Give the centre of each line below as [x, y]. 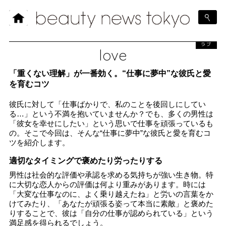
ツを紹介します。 [39, 142]
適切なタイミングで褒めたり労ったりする [86, 160]
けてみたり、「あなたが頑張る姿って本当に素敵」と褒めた [111, 203]
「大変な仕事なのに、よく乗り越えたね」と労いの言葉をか [111, 194]
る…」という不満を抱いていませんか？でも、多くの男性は [111, 114]
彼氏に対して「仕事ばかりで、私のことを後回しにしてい [107, 104]
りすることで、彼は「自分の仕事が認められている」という [111, 213]
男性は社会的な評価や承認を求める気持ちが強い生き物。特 [111, 175]
